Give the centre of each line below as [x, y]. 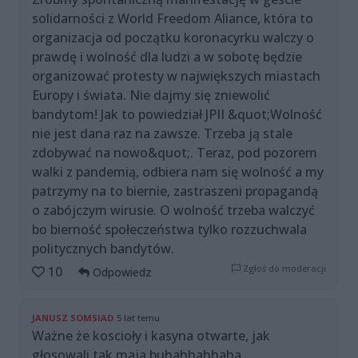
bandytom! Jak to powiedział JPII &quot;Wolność [177, 114]
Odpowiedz [121, 272]
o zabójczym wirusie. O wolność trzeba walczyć [173, 210]
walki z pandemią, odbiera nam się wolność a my [178, 171]
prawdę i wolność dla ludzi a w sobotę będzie [167, 56]
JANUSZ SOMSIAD [73, 317]
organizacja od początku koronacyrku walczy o [173, 37]
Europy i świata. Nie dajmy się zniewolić [151, 95]
